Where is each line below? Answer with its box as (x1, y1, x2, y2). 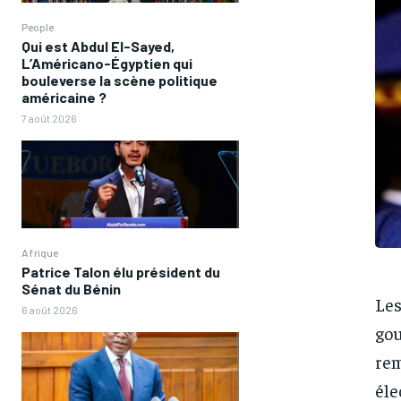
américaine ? (21, 89, 107, 107)
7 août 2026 (21, 112, 77, 125)
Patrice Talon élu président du (21, 262, 220, 280)
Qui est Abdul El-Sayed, (21, 38, 175, 55)
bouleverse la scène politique (21, 72, 218, 90)
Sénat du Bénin (21, 279, 121, 297)
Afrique (21, 245, 58, 259)
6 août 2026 (21, 303, 78, 316)
